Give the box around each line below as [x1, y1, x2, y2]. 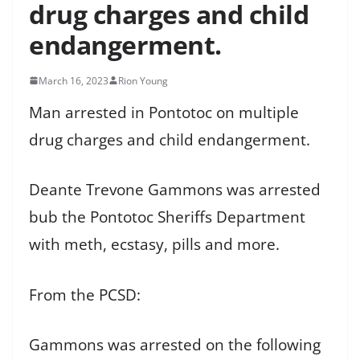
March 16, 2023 [39, 73, 108, 88]
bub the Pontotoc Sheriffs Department [29, 207, 305, 228]
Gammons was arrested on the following [29, 334, 321, 356]
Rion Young [118, 73, 168, 88]
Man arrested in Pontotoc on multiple [29, 101, 299, 123]
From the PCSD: [29, 284, 141, 305]
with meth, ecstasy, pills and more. [29, 234, 280, 256]
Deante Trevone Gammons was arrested [29, 179, 321, 201]
